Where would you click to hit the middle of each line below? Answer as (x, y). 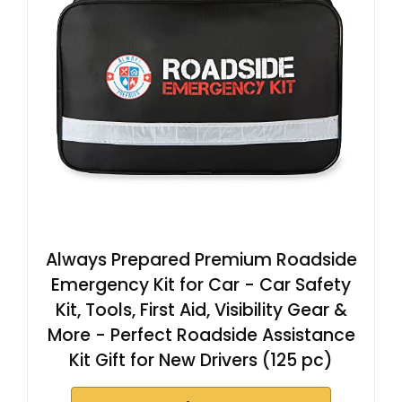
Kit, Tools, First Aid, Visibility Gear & (201, 310)
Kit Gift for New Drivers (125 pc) (201, 360)
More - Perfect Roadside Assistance (201, 335)
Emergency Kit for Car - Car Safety (201, 284)
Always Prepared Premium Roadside (201, 259)
